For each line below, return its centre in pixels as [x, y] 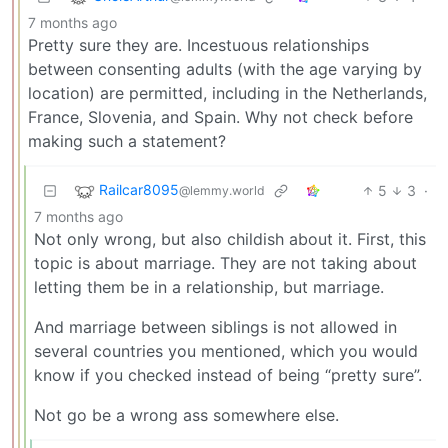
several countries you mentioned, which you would [226, 350]
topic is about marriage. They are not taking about [225, 262]
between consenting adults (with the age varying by [225, 68]
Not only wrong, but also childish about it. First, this [230, 238]
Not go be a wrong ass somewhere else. [186, 414]
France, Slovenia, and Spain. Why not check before [220, 116]
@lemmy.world [222, 191]
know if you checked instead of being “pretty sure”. [228, 374]
